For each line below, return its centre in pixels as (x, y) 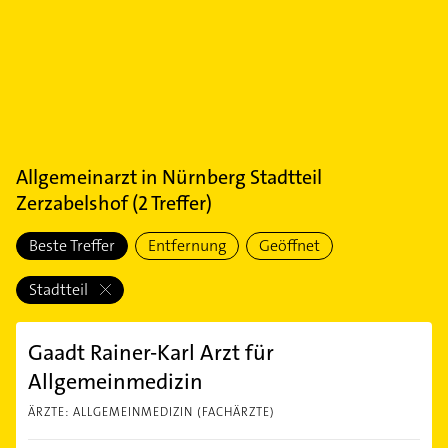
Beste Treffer (72, 245)
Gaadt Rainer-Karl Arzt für (151, 352)
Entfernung (187, 245)
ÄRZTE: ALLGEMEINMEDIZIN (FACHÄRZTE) (151, 412)
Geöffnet (289, 245)
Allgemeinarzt (76, 177)
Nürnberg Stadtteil (242, 177)
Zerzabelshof (72, 203)
